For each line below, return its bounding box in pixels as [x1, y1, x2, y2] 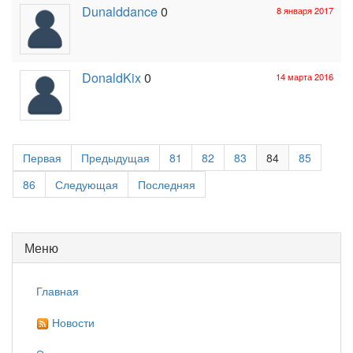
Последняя [138, 176, 195, 192]
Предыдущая [81, 150, 150, 165]
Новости [49, 314, 95, 330]
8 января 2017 [277, 4, 333, 17]
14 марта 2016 [276, 70, 333, 83]
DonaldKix [82, 69, 141, 87]
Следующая [55, 176, 118, 192]
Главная [36, 283, 79, 299]
